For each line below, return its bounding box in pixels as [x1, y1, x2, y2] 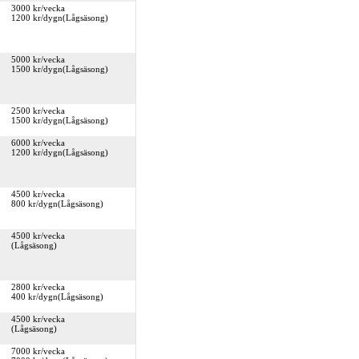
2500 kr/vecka [10, 106, 65, 115]
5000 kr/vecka [10, 54, 65, 64]
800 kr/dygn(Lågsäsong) [10, 199, 103, 208]
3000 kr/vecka [10, 3, 65, 13]
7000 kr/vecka [10, 346, 65, 356]
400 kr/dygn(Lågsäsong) [10, 292, 103, 301]
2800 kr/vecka [10, 282, 65, 292]
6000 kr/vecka [10, 138, 65, 147]
